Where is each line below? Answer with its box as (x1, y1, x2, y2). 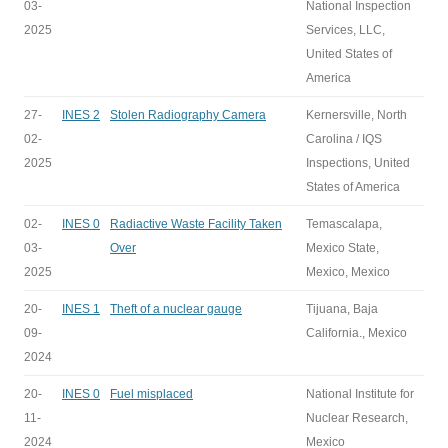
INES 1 (62, 302, 100, 316)
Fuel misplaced (110, 387, 193, 401)
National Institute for (306, 387, 414, 401)
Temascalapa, (306, 217, 382, 231)
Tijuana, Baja (306, 302, 378, 316)
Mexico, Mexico (306, 265, 390, 279)
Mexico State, (306, 241, 379, 255)
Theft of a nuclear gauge (110, 302, 242, 316)
